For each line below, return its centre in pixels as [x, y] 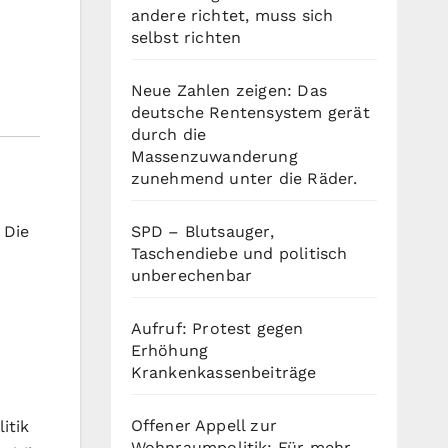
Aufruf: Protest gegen [217, 328]
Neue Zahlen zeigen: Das [229, 90]
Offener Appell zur [204, 425]
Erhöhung [169, 350]
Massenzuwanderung [214, 156]
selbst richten [186, 37]
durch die [168, 134]
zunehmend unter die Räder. [244, 178]
